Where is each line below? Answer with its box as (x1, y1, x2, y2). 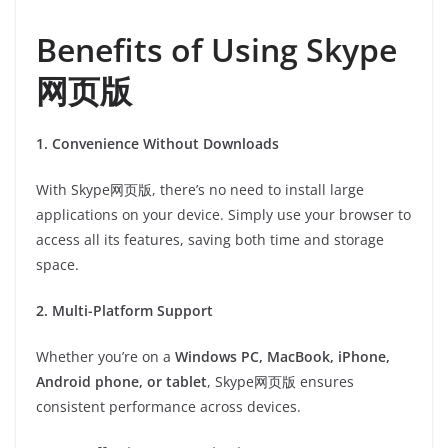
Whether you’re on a (36, 347, 175, 366)
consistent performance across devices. (36, 397, 301, 416)
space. (36, 255, 79, 274)
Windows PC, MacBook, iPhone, (175, 347, 390, 366)
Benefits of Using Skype (36, 28, 397, 71)
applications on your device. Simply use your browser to (36, 205, 411, 224)
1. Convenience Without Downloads (36, 134, 279, 153)
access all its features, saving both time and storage (36, 230, 384, 249)
